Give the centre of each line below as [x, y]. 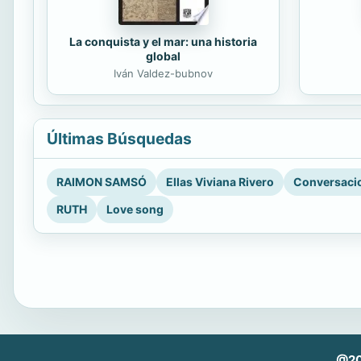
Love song [135, 210]
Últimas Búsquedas [119, 139]
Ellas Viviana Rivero [220, 182]
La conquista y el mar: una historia [163, 41]
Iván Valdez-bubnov [163, 73]
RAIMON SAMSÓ [102, 182]
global [163, 56]
